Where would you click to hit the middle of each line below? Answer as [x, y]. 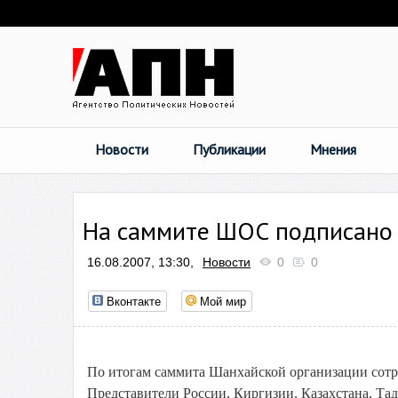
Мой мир [223, 301]
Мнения [333, 149]
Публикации [229, 149]
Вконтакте [134, 301]
